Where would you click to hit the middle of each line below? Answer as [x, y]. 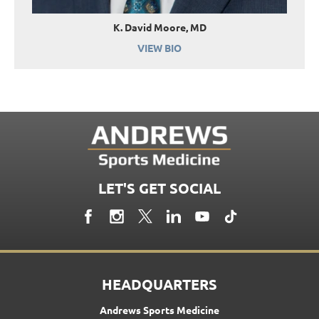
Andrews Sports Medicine [159, 309]
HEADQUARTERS [159, 284]
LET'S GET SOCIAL [159, 188]
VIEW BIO [159, 47]
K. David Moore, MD [159, 27]
